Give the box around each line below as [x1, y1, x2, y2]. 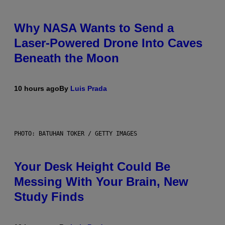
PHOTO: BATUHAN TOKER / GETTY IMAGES [14, 130, 137, 138]
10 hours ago [14, 84, 59, 93]
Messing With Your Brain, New [14, 175, 188, 189]
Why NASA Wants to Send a [14, 21, 174, 35]
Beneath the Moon [14, 51, 119, 65]
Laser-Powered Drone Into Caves [14, 36, 202, 50]
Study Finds [14, 190, 84, 204]
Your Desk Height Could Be [14, 160, 170, 174]
